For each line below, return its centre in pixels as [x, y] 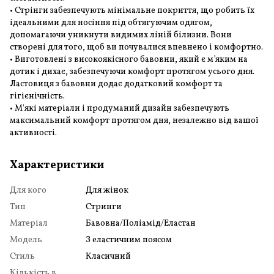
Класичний [108, 256]
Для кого [28, 190]
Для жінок [107, 190]
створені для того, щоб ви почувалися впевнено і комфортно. [136, 47]
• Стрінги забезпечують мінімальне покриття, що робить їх [132, 10]
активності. [33, 133]
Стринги [104, 207]
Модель [26, 240]
